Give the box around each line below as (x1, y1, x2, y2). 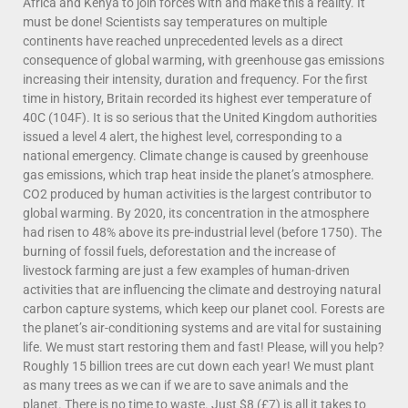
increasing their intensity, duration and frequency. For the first (23, 71, 368, 87)
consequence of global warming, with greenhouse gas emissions (23, 52, 384, 67)
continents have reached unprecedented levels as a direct (23, 33, 343, 48)
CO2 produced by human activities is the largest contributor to (23, 186, 372, 201)
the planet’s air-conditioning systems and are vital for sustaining (23, 320, 382, 335)
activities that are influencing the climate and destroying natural (23, 281, 381, 297)
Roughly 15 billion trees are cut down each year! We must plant (23, 358, 374, 373)
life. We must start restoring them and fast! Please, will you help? (23, 339, 384, 354)
